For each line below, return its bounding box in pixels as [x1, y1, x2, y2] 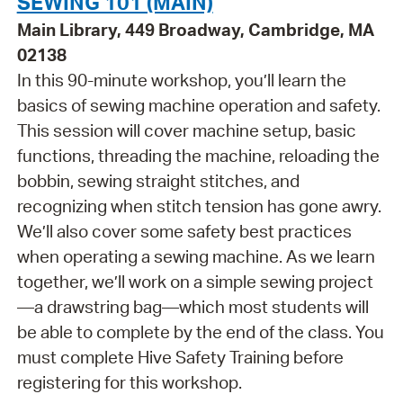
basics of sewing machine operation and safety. [16, 94, 381, 117]
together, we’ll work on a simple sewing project [16, 271, 373, 293]
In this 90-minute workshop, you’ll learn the [16, 69, 346, 92]
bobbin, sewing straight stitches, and [16, 170, 300, 193]
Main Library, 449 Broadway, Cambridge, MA [16, 19, 374, 41]
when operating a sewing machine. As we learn [16, 246, 375, 268]
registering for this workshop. [16, 372, 242, 394]
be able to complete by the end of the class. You [16, 321, 384, 344]
